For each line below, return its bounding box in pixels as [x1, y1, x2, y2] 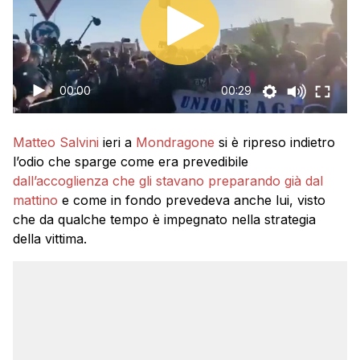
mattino [13, 192, 58, 208]
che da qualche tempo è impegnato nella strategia [13, 211, 316, 227]
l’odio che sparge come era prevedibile [13, 153, 248, 170]
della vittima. [13, 231, 87, 247]
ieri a [99, 134, 136, 150]
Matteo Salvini [13, 134, 99, 150]
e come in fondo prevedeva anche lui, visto [58, 192, 325, 208]
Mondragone [136, 134, 215, 150]
